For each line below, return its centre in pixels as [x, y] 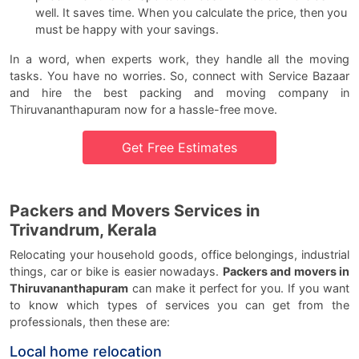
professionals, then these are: [90, 321]
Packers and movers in [286, 271]
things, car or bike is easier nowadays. [116, 271]
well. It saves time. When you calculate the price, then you [191, 12]
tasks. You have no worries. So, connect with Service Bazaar [179, 75]
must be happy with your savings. [127, 29]
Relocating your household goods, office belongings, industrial [179, 254]
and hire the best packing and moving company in [179, 92]
